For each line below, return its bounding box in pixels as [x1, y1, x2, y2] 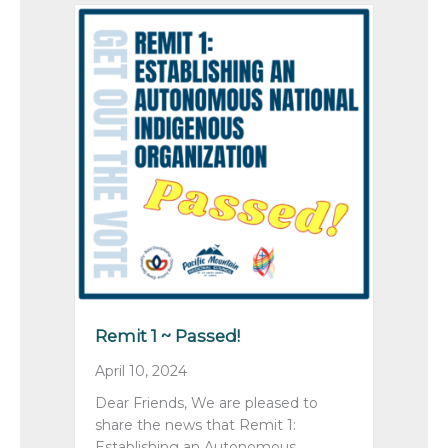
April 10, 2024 [95, 361, 187, 380]
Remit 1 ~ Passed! [95, 325, 240, 346]
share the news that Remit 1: [95, 415, 296, 434]
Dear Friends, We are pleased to [95, 393, 318, 412]
